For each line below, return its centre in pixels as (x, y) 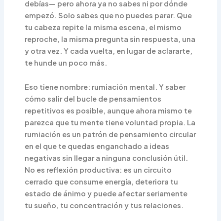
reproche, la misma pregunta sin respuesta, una (110, 39)
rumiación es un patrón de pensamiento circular (110, 134)
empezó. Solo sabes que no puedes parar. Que (109, 15)
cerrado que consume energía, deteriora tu (102, 182)
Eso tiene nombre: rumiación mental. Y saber (105, 87)
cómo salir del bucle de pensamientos (93, 99)
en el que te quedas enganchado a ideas (97, 146)
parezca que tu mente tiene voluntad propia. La (110, 123)
